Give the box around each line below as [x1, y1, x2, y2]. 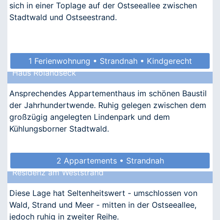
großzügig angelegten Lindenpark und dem [9, 111, 170, 122]
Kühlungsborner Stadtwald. [9, 123, 109, 134]
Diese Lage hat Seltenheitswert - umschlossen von [9, 188, 197, 198]
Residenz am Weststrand [12, 167, 104, 177]
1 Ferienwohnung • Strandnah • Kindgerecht [28, 55, 192, 66]
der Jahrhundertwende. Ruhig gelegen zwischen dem [9, 100, 206, 110]
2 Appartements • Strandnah [56, 155, 164, 165]
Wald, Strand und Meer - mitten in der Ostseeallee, [9, 199, 196, 210]
